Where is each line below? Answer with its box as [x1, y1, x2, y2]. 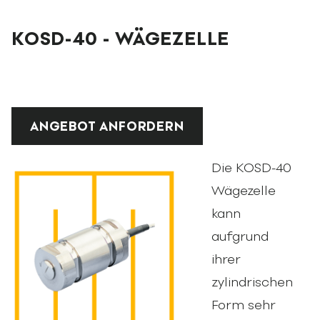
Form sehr [211, 297, 276, 314]
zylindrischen [211, 274, 294, 291]
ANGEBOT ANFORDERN [30, 119, 184, 135]
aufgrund [211, 229, 269, 245]
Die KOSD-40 [211, 160, 292, 176]
